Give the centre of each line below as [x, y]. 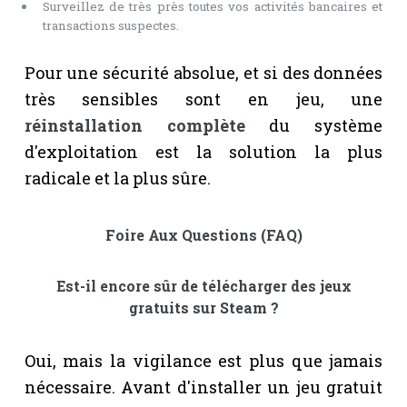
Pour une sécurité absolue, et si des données [203, 72]
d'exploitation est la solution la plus [203, 151]
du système [314, 125]
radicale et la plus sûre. [117, 178]
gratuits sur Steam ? [203, 307]
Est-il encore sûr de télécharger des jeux [203, 285]
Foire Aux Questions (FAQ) [203, 234]
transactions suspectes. [110, 25]
